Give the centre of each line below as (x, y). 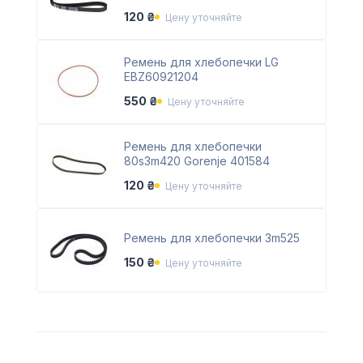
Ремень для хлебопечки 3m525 (211, 238)
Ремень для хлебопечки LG (201, 62)
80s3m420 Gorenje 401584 (196, 161)
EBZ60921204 (161, 77)
